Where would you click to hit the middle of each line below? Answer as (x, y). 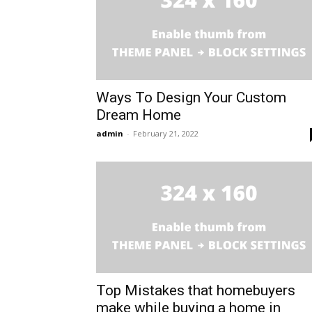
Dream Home (139, 115)
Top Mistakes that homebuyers (196, 291)
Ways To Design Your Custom (191, 98)
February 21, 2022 (166, 134)
